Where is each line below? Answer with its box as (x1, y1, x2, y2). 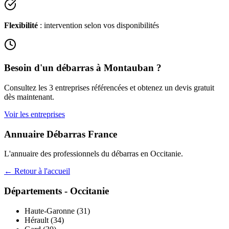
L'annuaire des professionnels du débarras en (4, 149, 150, 158)
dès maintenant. (4, 92, 54, 101)
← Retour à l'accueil (4, 167, 70, 176)
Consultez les (4, 83, 49, 92)
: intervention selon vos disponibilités (38, 21, 159, 30)
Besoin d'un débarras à (4, 62, 104, 74)
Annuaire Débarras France (4, 128, 117, 140)
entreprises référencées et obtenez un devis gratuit (53, 83, 214, 92)
